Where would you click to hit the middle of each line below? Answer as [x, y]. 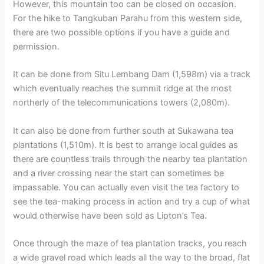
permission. [37, 46]
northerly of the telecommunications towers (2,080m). [122, 103]
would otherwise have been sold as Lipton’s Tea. [110, 215]
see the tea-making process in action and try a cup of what [132, 201]
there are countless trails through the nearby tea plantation [131, 159]
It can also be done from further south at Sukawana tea [123, 131]
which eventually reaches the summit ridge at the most [123, 89]
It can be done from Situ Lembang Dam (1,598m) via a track [132, 75]
